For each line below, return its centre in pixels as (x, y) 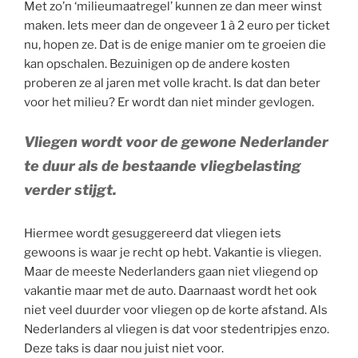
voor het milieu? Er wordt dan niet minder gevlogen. (169, 103)
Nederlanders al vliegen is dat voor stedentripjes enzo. (177, 329)
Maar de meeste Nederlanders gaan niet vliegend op (171, 271)
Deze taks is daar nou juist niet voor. (124, 348)
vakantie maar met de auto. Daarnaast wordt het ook (170, 290)
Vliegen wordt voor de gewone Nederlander (176, 141)
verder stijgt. (70, 189)
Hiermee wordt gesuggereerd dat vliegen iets (153, 233)
